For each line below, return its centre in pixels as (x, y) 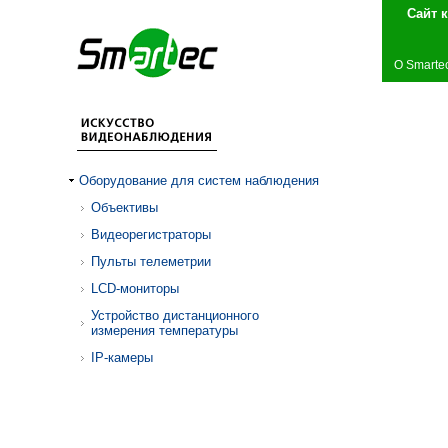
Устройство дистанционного (175, 315)
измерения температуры (164, 330)
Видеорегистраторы (151, 234)
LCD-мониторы (135, 288)
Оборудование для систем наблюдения (199, 180)
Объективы (124, 207)
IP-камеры (122, 357)
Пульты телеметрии (151, 261)
